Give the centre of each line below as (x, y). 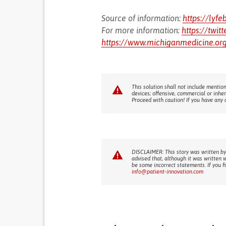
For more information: (141, 30)
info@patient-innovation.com (167, 172)
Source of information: (142, 18)
